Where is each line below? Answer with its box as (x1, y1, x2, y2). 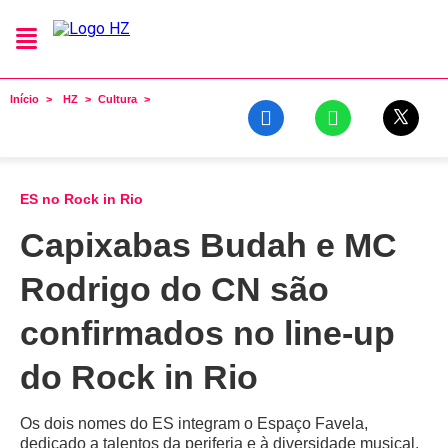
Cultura (98, 93, 137, 105)
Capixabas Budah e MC (20, 226, 397, 264)
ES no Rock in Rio (20, 191, 143, 207)
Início (10, 93, 39, 105)
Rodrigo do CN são (20, 270, 329, 308)
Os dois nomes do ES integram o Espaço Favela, (20, 415, 368, 432)
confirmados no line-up (20, 314, 395, 352)
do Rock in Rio (20, 358, 258, 396)
